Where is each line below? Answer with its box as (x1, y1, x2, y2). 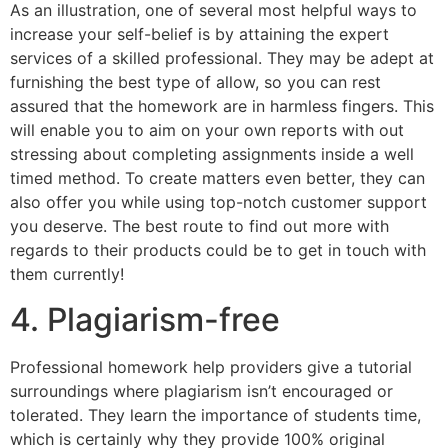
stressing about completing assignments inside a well (10, 144, 414, 165)
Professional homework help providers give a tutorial (10, 356, 412, 377)
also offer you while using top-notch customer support (10, 192, 427, 213)
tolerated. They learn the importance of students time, (10, 404, 421, 425)
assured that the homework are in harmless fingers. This (10, 96, 434, 117)
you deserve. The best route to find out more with (10, 216, 389, 237)
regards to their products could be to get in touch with (10, 240, 426, 261)
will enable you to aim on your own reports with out (10, 120, 404, 141)
